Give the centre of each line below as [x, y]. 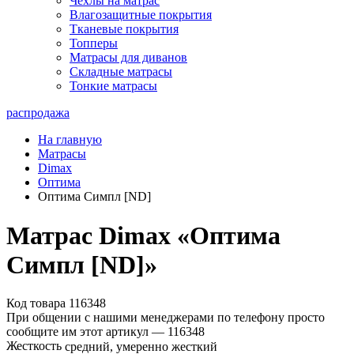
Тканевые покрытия [124, 29]
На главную [70, 140]
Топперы [94, 43]
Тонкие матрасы [113, 86]
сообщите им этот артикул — [87, 332]
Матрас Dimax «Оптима [143, 235]
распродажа [38, 113]
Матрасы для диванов [128, 58]
